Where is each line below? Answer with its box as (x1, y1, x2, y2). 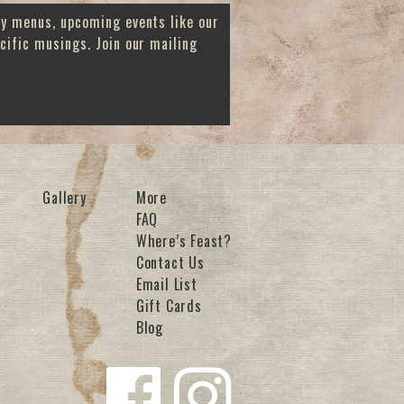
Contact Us (135, 251, 205, 273)
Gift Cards (135, 294, 202, 317)
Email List (135, 272, 197, 295)
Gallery (42, 186, 87, 208)
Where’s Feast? (135, 229, 232, 252)
